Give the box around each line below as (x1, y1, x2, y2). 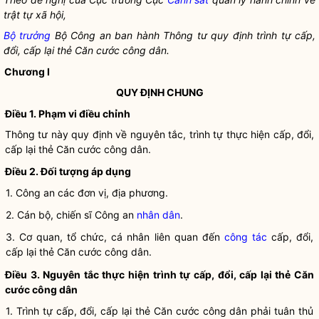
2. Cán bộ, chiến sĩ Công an (6, 209, 137, 221)
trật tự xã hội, (4, 9, 66, 21)
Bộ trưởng (4, 29, 51, 41)
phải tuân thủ (247, 305, 314, 317)
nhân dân (137, 209, 180, 221)
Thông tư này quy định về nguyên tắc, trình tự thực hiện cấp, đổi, (5, 128, 314, 140)
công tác (224, 231, 267, 243)
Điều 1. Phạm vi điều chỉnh (5, 108, 130, 120)
